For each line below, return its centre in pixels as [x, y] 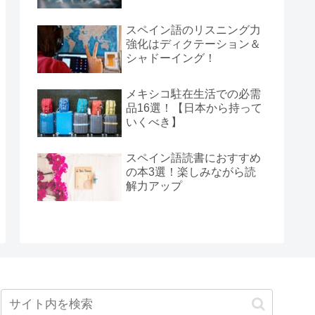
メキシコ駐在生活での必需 [193, 94]
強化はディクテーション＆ [193, 44]
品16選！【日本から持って [194, 108]
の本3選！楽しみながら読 [191, 172]
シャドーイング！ [171, 58]
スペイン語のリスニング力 [193, 30]
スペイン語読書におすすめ [193, 158]
